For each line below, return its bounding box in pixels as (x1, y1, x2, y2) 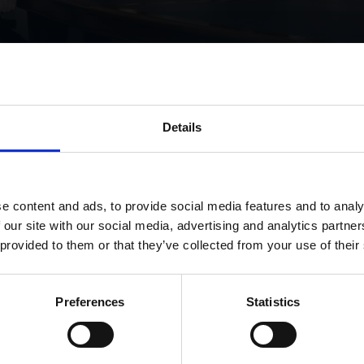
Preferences (55, 295, 125, 310)
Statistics (246, 295, 300, 310)
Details (162, 120, 202, 135)
